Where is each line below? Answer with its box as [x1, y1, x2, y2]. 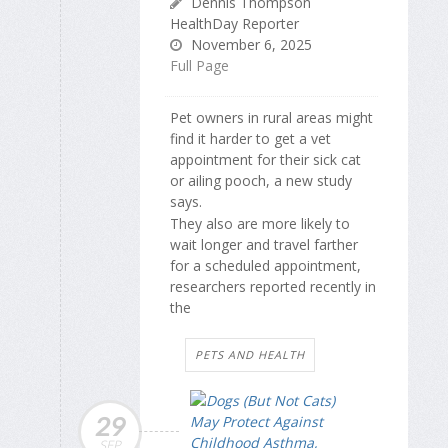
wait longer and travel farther [170, 235, 358, 255]
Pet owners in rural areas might [170, 107, 373, 127]
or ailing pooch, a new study [170, 170, 352, 190]
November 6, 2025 [187, 34, 312, 54]
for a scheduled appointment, [170, 256, 361, 276]
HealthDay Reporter [170, 13, 299, 33]
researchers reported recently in [170, 277, 376, 297]
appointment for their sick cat [170, 149, 361, 169]
